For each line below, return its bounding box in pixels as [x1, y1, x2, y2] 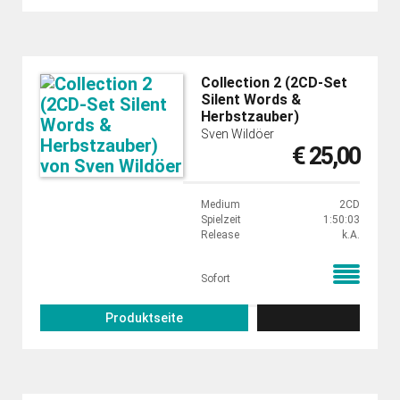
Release [201, 229, 239, 241]
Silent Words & [201, 91, 301, 108]
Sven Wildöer [201, 127, 274, 141]
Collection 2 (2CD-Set [201, 74, 347, 91]
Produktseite [104, 311, 183, 325]
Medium [201, 198, 240, 211]
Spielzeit [201, 213, 241, 226]
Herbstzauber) [201, 108, 299, 125]
